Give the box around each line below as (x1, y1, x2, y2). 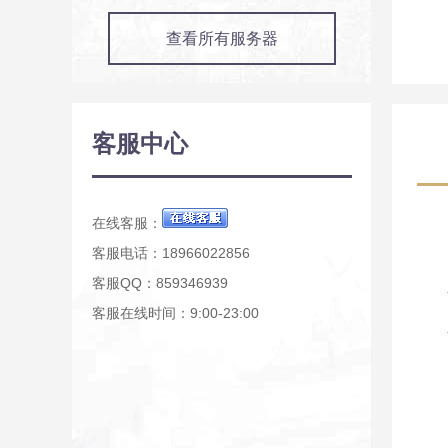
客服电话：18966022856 (92, 245, 250, 261)
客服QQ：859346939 (92, 275, 228, 291)
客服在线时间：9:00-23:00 (92, 305, 259, 321)
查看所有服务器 (166, 30, 278, 47)
